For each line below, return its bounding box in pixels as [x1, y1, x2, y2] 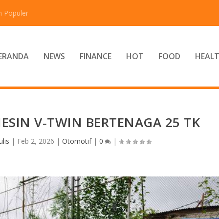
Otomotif [62, 136, 92, 146]
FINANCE [79, 51, 111, 62]
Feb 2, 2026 [17, 136, 55, 146]
